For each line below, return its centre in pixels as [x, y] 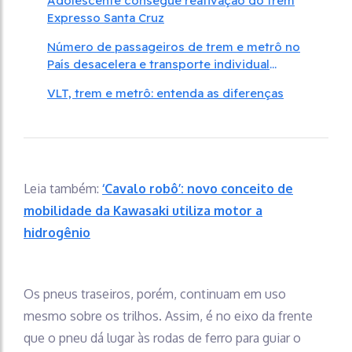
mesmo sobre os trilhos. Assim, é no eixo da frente [168, 315]
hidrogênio [57, 232]
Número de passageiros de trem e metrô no [174, 46]
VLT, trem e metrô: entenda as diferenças [165, 93]
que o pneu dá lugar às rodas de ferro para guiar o [162, 337]
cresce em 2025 [93, 81]
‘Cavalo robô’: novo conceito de [198, 188]
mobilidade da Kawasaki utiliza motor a [143, 210]
